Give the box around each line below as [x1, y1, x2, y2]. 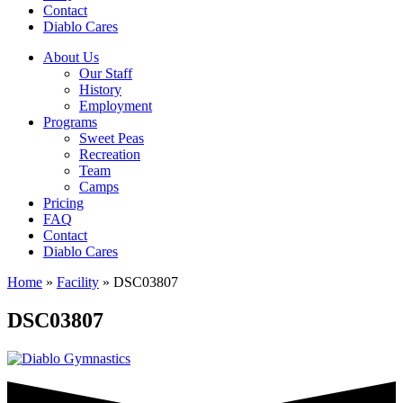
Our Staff [79, 66, 132, 81]
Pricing [43, 195, 84, 210]
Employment [79, 98, 152, 113]
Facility [57, 274, 99, 290]
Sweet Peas [79, 130, 144, 146]
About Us [43, 49, 99, 65]
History [79, 82, 121, 97]
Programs [43, 114, 97, 130]
